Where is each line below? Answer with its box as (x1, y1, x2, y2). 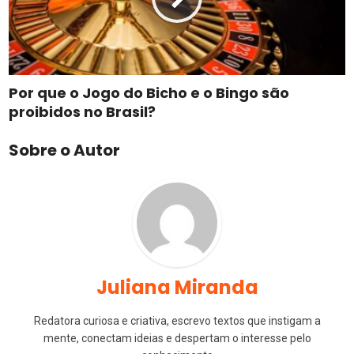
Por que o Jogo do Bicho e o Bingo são (9, 82, 290, 103)
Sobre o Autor (9, 138, 121, 161)
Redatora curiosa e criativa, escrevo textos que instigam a (33, 314, 321, 327)
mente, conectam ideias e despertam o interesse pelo (43, 331, 311, 345)
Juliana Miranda (96, 273, 258, 300)
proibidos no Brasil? (9, 101, 156, 122)
